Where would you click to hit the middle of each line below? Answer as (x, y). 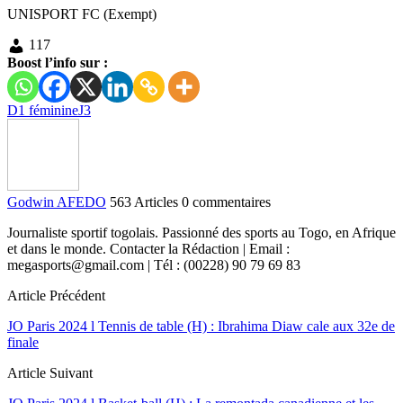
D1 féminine (43, 110)
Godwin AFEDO (57, 201)
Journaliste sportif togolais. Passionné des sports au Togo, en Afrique (201, 232)
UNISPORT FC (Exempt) (82, 13)
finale (23, 342)
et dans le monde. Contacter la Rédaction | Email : (148, 248)
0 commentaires (226, 201)
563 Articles (144, 201)
